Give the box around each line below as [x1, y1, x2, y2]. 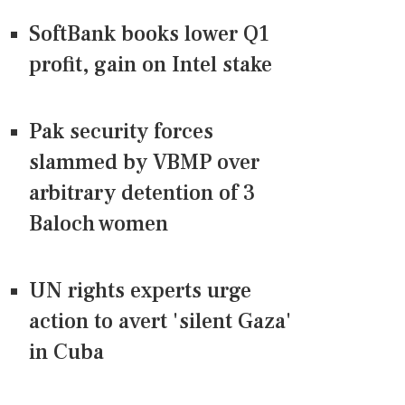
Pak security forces [29, 118, 213, 146]
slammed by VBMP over [29, 148, 259, 177]
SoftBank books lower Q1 [29, 20, 269, 49]
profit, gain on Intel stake [29, 51, 272, 80]
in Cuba [29, 338, 104, 367]
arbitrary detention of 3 [29, 179, 256, 208]
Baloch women [29, 210, 168, 239]
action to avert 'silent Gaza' [29, 307, 292, 336]
